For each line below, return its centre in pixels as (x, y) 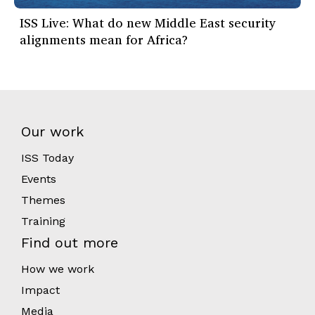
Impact (40, 290)
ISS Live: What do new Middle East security (148, 23)
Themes (43, 200)
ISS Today (47, 158)
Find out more (70, 243)
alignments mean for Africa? (104, 40)
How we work (58, 269)
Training (43, 221)
